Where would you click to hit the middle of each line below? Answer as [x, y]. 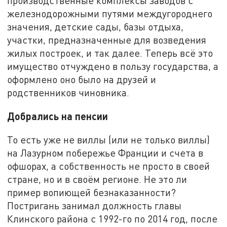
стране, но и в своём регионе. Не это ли [97, 179]
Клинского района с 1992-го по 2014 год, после [112, 218]
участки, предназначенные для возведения [107, 40]
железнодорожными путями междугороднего [110, 14]
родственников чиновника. [68, 93]
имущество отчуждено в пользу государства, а [113, 66]
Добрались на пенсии [58, 116]
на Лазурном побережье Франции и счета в [105, 153]
